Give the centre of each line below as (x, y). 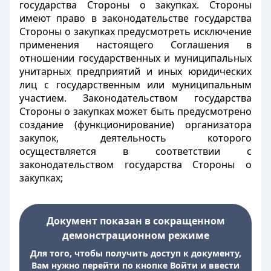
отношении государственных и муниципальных (135, 58)
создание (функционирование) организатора (135, 125)
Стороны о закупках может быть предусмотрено (135, 111)
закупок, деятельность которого (135, 138)
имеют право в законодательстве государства (135, 18)
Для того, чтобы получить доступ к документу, (135, 253)
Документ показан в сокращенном (135, 221)
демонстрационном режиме (135, 235)
